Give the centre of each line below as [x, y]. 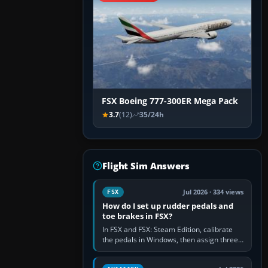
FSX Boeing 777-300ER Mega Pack [170, 101]
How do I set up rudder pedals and [168, 206]
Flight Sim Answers [146, 166]
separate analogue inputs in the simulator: [173, 250]
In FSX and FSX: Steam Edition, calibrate [167, 230]
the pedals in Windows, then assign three [170, 240]
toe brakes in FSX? [137, 216]
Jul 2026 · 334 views [213, 192]
